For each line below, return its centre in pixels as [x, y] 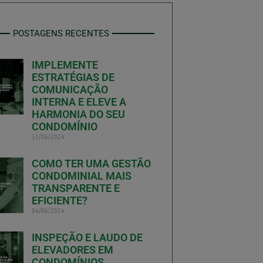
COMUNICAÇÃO [70, 89]
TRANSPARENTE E [76, 188]
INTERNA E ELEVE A [79, 102]
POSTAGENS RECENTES [61, 33]
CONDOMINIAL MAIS [82, 176]
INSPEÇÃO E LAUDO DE [87, 237]
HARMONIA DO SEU [79, 114]
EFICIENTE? [60, 200]
